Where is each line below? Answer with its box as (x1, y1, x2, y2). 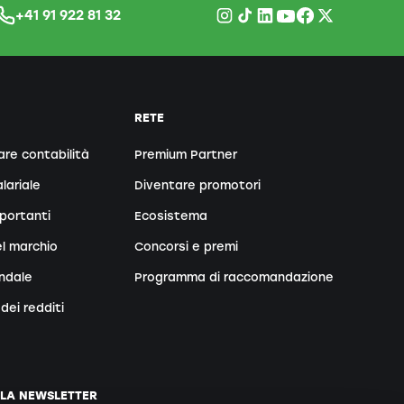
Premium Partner (133, 148, 237, 162)
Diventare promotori (133, 179, 261, 193)
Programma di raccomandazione (133, 270, 334, 284)
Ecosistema (133, 209, 207, 224)
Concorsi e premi (133, 240, 238, 254)
